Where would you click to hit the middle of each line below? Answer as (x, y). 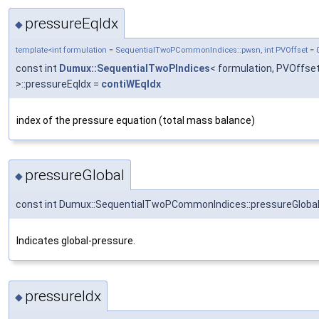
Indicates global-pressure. (76, 241)
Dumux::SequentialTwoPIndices (135, 68)
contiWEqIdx (131, 84)
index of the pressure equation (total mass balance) (136, 120)
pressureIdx (63, 296)
